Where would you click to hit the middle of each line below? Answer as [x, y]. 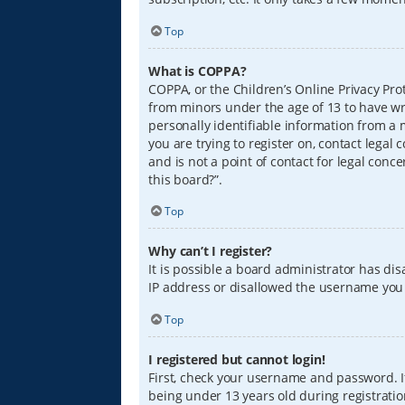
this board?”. [185, 179]
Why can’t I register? [211, 251]
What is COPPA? [198, 71]
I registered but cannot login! [237, 360]
